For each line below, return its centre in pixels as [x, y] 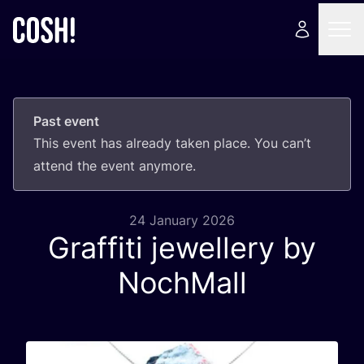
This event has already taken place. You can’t [172, 143]
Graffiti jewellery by [182, 248]
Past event [66, 121]
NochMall [182, 283]
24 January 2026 [182, 220]
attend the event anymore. [115, 166]
